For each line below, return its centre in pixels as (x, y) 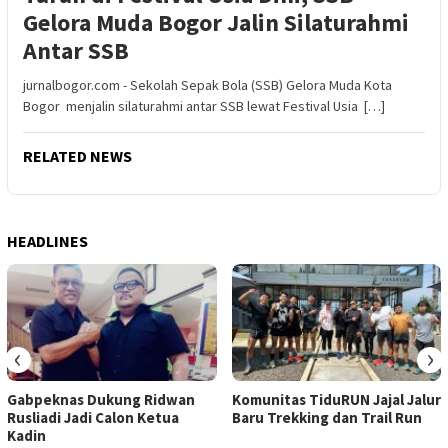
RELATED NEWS (77, 155)
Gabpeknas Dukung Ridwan (101, 400)
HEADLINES (47, 240)
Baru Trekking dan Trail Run (326, 418)
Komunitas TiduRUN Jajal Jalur (336, 400)
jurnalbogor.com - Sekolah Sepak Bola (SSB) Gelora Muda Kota (207, 84)
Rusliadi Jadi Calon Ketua (93, 418)
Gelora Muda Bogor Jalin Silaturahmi (216, 22)
